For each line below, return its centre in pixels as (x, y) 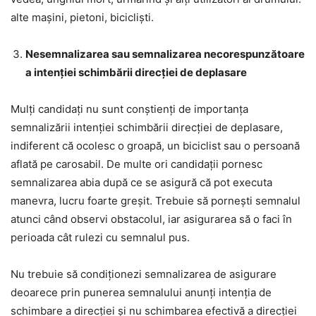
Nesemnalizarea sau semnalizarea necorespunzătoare (165, 54)
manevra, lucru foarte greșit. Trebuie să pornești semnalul (156, 201)
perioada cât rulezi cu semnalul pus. (100, 238)
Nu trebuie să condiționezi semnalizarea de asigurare (144, 274)
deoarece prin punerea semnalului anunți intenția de (141, 293)
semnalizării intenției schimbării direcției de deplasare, (147, 128)
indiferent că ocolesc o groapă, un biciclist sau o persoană (155, 146)
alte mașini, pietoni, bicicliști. (82, 18)
